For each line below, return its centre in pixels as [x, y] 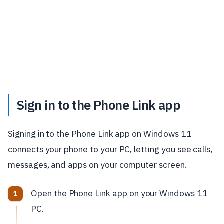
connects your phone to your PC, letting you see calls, [110, 149]
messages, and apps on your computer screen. [97, 164]
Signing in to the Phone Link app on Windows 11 [100, 133]
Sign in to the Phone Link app [99, 105]
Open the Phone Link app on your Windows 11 [119, 193]
